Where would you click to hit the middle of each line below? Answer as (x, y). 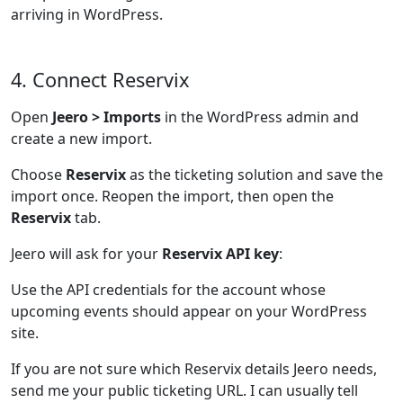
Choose (38, 175)
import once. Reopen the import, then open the (172, 196)
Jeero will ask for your (86, 254)
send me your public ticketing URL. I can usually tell (184, 390)
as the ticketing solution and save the (255, 175)
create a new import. (81, 139)
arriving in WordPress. (87, 14)
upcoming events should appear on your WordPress (189, 311)
